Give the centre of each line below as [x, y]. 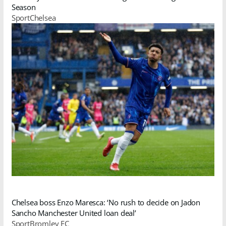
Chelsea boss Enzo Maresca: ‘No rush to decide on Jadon [106, 203]
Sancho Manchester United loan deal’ [74, 213]
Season [23, 7]
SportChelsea [34, 17]
